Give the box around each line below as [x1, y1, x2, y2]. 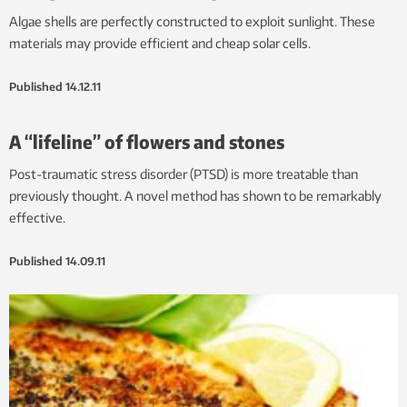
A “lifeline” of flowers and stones [9, 129, 284, 153]
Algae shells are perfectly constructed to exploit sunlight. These [9, 13, 375, 29]
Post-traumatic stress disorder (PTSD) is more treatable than [9, 165, 358, 182]
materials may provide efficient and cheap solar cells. [9, 35, 311, 51]
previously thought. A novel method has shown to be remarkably [9, 187, 382, 203]
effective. [9, 209, 65, 225]
